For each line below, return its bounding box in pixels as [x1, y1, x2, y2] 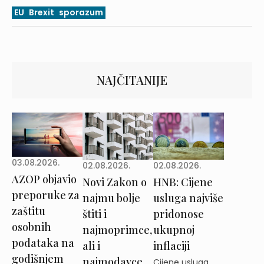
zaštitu [12, 203, 45, 218]
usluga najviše [153, 191, 223, 206]
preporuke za [12, 187, 80, 202]
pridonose [153, 207, 204, 222]
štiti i [82, 206, 107, 221]
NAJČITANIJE [97, 72, 167, 88]
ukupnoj [153, 223, 194, 237]
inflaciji [153, 239, 190, 253]
